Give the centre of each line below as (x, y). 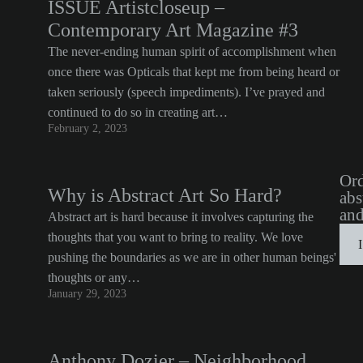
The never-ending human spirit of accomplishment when (192, 51)
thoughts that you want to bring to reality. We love (175, 237)
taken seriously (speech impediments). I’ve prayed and (186, 92)
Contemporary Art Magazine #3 (173, 30)
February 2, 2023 (88, 128)
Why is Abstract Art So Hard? (165, 195)
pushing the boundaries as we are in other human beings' (192, 257)
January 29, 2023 (87, 294)
